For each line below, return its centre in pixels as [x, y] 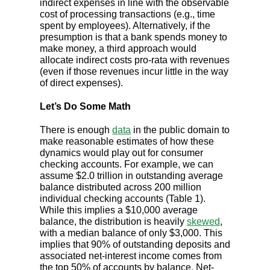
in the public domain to [180, 130]
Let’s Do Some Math [85, 107]
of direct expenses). [83, 83]
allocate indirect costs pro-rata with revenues [135, 60]
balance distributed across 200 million [121, 187]
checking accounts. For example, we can [127, 165]
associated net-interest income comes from [131, 256]
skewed [203, 222]
